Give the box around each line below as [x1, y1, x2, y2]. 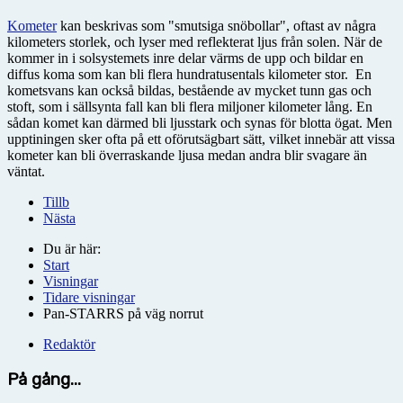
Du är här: [43, 240, 108, 256]
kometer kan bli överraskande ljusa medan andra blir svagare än [7, 147, 367, 163]
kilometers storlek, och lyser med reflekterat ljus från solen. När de [7, 33, 382, 49]
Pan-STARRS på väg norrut [43, 305, 203, 321]
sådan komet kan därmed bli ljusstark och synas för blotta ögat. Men [7, 114, 392, 130]
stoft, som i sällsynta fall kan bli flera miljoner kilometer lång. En [7, 98, 372, 114]
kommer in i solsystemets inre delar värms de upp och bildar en [7, 49, 363, 66]
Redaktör [43, 336, 95, 352]
